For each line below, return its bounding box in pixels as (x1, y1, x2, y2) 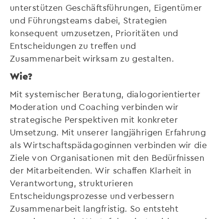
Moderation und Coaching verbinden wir (10, 101, 179, 111)
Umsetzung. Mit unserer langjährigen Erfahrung (10, 126, 206, 137)
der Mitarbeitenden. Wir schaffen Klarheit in (10, 164, 192, 175)
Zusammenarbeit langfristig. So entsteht (10, 202, 179, 213)
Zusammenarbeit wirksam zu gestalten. (10, 52, 177, 63)
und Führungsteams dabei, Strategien (10, 14, 167, 25)
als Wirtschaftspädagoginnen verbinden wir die (10, 139, 207, 150)
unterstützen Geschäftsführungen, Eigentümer (10, 1, 202, 12)
